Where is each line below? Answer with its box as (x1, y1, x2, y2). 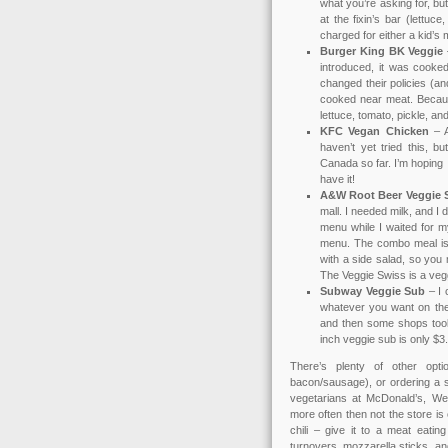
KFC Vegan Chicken (320, 125, 429, 137)
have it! (320, 173, 355, 185)
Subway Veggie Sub (320, 285, 426, 297)
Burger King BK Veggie (320, 45, 444, 57)
